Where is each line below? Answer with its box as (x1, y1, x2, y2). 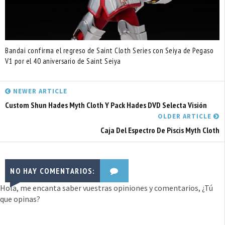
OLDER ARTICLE (158, 112, 213, 121)
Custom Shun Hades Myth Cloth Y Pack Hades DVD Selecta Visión (5, 100, 207, 110)
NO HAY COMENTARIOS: (10, 166, 95, 176)
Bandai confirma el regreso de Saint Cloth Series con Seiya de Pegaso (5, 46, 213, 55)
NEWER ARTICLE (11, 87, 67, 95)
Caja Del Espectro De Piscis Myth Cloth (100, 125, 219, 135)
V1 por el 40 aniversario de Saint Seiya (5, 56, 121, 66)
